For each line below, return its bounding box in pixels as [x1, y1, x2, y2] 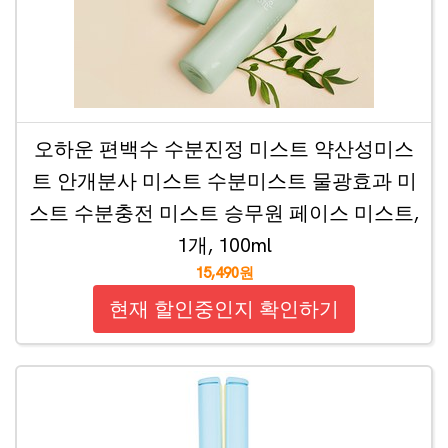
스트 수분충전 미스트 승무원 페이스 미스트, [29, 200, 419, 226]
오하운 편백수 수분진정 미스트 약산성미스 [34, 136, 414, 162]
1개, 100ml [176, 232, 272, 258]
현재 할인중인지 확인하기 [109, 296, 339, 322]
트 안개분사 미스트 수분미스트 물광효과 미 [31, 168, 417, 194]
